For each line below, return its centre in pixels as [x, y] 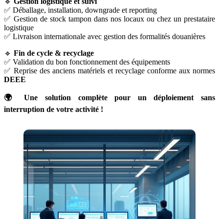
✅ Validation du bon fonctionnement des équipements [87, 62]
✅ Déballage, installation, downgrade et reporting [80, 10]
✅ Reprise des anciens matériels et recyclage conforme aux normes [109, 71]
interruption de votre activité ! [54, 109]
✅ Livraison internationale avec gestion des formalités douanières [105, 37]
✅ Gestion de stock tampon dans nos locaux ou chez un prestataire [109, 19]
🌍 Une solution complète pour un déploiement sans [109, 98]
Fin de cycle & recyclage [54, 53]
